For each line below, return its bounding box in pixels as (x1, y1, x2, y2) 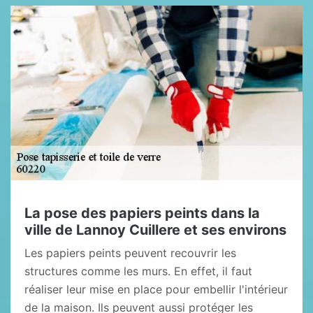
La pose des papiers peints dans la (24, 205, 260, 221)
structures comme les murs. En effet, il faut (24, 264, 252, 278)
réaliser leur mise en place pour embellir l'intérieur (24, 282, 288, 296)
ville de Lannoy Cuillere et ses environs (24, 221, 286, 238)
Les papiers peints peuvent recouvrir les (24, 246, 236, 260)
